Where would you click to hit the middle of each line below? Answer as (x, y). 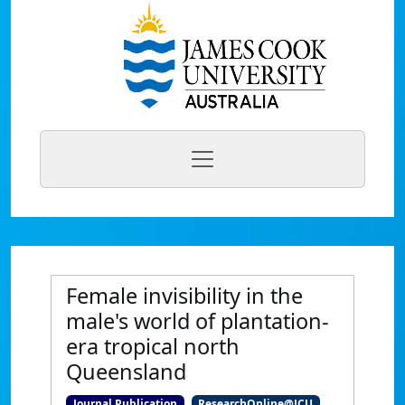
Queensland (126, 372)
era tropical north (153, 346)
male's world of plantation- (198, 321)
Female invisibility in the (184, 296)
